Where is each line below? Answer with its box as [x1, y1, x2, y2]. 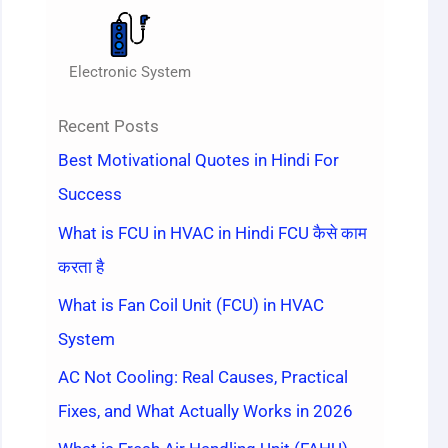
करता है [57, 256, 104, 277]
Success [57, 184, 122, 205]
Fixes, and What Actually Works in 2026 [57, 401, 353, 422]
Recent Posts [57, 116, 159, 137]
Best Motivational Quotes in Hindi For [57, 150, 339, 171]
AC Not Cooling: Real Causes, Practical [57, 367, 348, 388]
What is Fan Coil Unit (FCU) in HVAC [57, 294, 324, 315]
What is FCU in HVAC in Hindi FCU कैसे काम [57, 222, 367, 243]
